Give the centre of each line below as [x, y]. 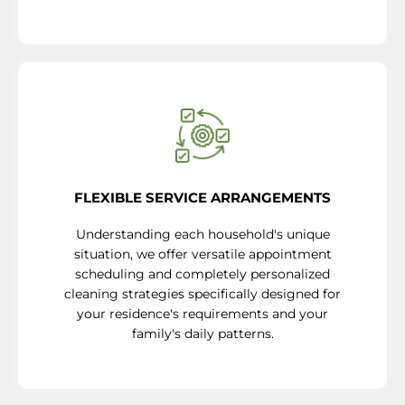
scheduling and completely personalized [202, 273]
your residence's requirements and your [202, 313]
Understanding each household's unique [202, 234]
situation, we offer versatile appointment [202, 254]
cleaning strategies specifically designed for [202, 293]
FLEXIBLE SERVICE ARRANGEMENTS [202, 197]
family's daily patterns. [202, 333]
